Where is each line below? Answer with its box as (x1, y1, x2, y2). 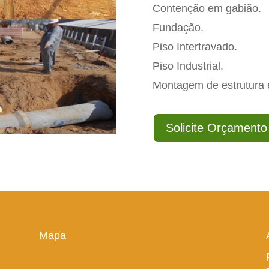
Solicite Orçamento (165, 121, 267, 134)
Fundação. (152, 22, 204, 34)
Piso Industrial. (152, 60, 223, 73)
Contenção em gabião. (152, 2, 261, 15)
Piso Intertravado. (152, 41, 237, 53)
